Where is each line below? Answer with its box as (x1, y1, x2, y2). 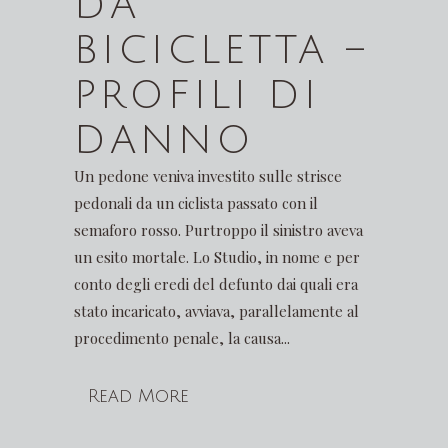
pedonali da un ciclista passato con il (74, 193, 318, 213)
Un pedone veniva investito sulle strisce (74, 166, 342, 186)
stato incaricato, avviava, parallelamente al (74, 301, 359, 321)
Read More (88, 386, 189, 406)
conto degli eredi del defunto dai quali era (74, 274, 358, 294)
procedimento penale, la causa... (74, 328, 290, 348)
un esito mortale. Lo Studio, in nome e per (74, 247, 360, 267)
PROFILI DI (74, 74, 320, 117)
